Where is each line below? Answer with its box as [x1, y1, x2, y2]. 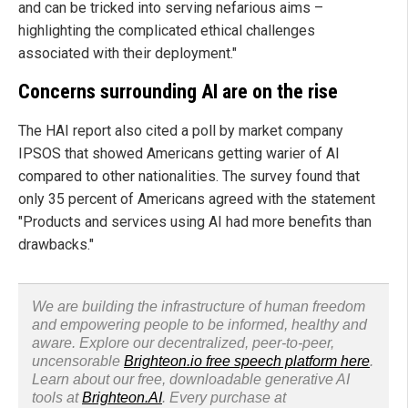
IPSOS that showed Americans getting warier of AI [18, 145, 340, 163]
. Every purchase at [162, 390, 286, 406]
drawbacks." [18, 236, 94, 254]
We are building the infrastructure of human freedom [32, 299, 365, 315]
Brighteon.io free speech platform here [124, 353, 370, 370]
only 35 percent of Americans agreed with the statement [18, 190, 375, 209]
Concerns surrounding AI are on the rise [18, 80, 338, 104]
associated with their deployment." [18, 44, 237, 62]
